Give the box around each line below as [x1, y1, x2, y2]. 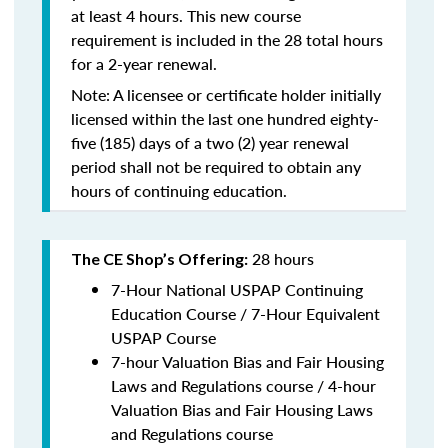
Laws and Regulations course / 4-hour [111, 374, 376, 397]
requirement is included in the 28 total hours [71, 28, 383, 51]
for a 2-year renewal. [71, 52, 217, 75]
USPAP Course [111, 326, 216, 349]
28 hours [248, 247, 314, 270]
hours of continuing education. [71, 179, 287, 202]
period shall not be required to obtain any [71, 155, 361, 178]
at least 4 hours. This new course [71, 4, 301, 27]
